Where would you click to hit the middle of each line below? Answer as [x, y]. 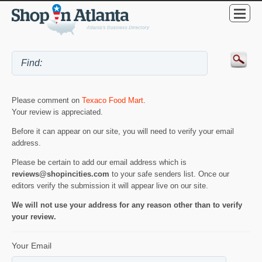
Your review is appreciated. [57, 112]
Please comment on [47, 101]
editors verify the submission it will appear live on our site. [110, 185]
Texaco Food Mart [113, 101]
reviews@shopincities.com [61, 174]
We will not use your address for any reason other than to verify [127, 205]
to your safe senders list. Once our [169, 174]
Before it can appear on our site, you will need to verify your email [123, 131]
